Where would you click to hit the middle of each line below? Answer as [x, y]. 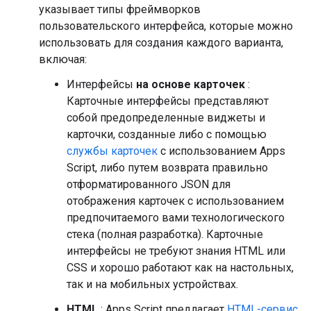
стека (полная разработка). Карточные [165, 234]
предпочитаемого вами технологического [176, 218]
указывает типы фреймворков [120, 9]
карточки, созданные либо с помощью [167, 134]
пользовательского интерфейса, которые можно [166, 26]
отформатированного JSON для [149, 184]
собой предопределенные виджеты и [166, 118]
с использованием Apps [221, 151]
